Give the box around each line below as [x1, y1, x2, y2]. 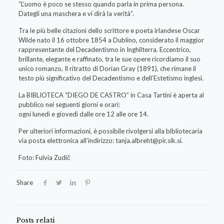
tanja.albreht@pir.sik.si [115, 136, 181, 145]
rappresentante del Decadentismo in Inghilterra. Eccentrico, [18, 45, 191, 54]
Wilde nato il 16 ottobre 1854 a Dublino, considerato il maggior [18, 36, 204, 44]
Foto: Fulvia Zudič [18, 153, 70, 162]
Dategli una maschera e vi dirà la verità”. [18, 9, 134, 18]
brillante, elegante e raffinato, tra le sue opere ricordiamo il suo [18, 55, 200, 63]
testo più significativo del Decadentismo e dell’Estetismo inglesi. [18, 74, 203, 82]
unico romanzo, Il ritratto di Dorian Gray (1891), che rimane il [18, 64, 196, 73]
